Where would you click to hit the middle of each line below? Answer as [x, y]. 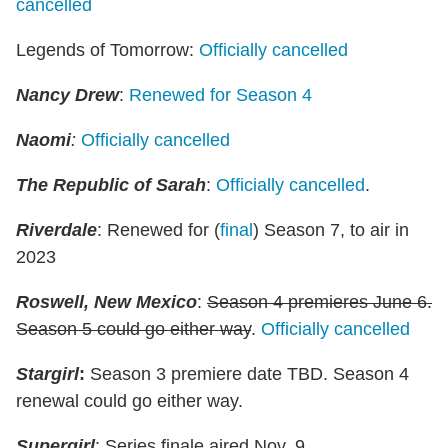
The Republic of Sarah [111, 184]
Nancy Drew [67, 94]
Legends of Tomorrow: [107, 49]
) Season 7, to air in [331, 229]
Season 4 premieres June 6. [319, 301]
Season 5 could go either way [133, 328]
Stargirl [47, 373]
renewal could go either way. [129, 400]
